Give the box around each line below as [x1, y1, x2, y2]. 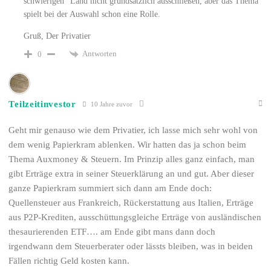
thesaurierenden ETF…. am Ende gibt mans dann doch [8, 227, 216, 237]
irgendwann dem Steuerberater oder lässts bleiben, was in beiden [8, 241, 253, 252]
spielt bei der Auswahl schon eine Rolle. [24, 10, 161, 19]
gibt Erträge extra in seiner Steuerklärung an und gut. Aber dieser [8, 169, 255, 179]
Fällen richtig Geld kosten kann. [8, 256, 130, 266]
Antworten [82, 49, 117, 59]
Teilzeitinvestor [8, 99, 76, 109]
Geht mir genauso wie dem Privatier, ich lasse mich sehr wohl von [8, 125, 258, 135]
